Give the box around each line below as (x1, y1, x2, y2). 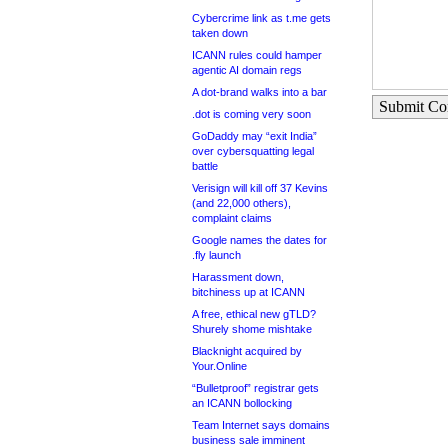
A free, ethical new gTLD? (192, 308, 316, 320)
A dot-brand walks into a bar (192, 86, 327, 98)
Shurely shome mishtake (192, 323, 312, 335)
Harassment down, (192, 271, 284, 283)
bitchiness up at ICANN (192, 286, 305, 298)
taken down (192, 27, 248, 39)
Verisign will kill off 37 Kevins (192, 182, 328, 194)
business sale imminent (192, 434, 305, 446)
